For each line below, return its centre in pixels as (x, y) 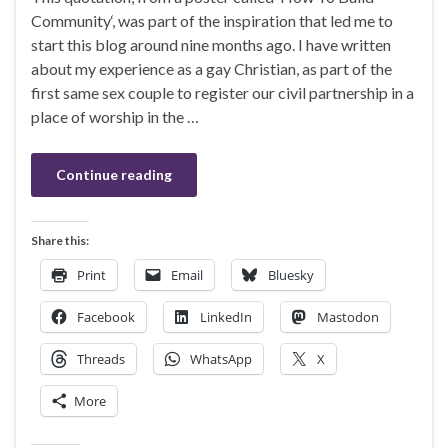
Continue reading (114, 174)
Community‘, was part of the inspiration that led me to (212, 20)
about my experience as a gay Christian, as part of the (211, 68)
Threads (101, 358)
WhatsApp (221, 358)
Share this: (60, 240)
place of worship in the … (115, 116)
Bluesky (291, 274)
